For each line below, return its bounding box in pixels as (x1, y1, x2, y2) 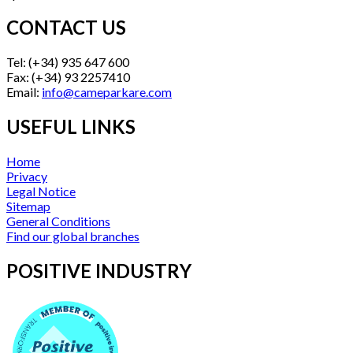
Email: (6, 84, 42, 100)
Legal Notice (6, 184, 76, 199)
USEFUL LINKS (6, 115, 136, 139)
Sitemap (6, 199, 50, 214)
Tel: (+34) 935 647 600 (6, 54, 129, 70)
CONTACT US (6, 16, 126, 39)
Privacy (6, 169, 47, 184)
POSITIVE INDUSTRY (6, 259, 191, 283)
